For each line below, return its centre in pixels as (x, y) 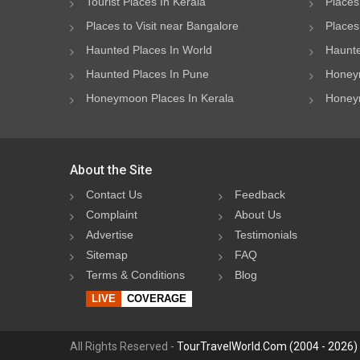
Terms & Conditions (135, 275)
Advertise (110, 235)
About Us (258, 215)
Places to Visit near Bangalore (162, 26)
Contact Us (114, 194)
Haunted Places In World (149, 50)
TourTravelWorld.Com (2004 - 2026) (267, 346)
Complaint (112, 215)
